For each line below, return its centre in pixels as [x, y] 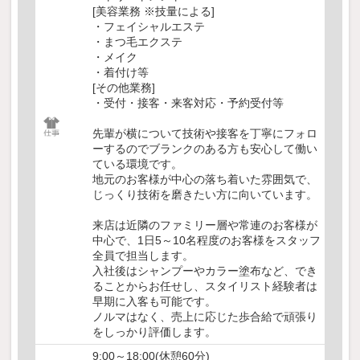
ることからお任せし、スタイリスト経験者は [205, 286]
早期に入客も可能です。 [154, 302]
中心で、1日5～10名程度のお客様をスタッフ [207, 241]
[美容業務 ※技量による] [153, 12]
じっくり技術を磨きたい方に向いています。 [205, 195]
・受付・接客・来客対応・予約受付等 [188, 103]
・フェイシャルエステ [149, 27]
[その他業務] [124, 88]
